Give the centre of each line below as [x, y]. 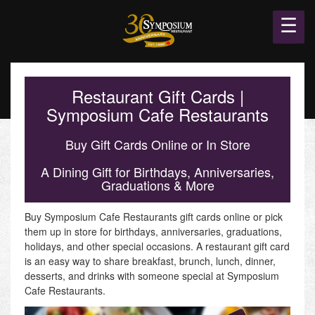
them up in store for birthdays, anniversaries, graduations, [153, 231]
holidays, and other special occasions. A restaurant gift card [157, 246]
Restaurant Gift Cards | [157, 96]
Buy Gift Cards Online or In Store [157, 144]
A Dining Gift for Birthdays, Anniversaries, [157, 171]
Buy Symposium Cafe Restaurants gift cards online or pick [154, 216]
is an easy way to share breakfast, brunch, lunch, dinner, [150, 261]
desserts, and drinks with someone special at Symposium [152, 275]
